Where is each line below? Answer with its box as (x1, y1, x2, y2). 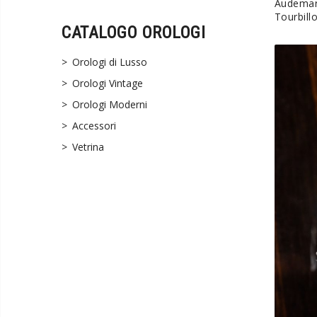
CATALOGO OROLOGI (62, 23, 205, 42)
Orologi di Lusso (72, 55, 147, 69)
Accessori (72, 119, 116, 132)
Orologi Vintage (72, 76, 143, 90)
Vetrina (72, 140, 104, 154)
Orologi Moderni (72, 98, 147, 111)
